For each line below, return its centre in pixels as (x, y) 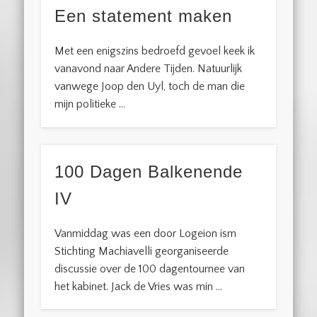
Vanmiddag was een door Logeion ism (146, 234)
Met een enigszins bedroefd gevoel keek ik (155, 51)
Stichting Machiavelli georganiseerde (142, 252)
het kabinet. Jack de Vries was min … (139, 287)
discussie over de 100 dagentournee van (150, 269)
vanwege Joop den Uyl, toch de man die (150, 87)
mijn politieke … (90, 104)
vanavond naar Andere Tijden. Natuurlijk (149, 69)
